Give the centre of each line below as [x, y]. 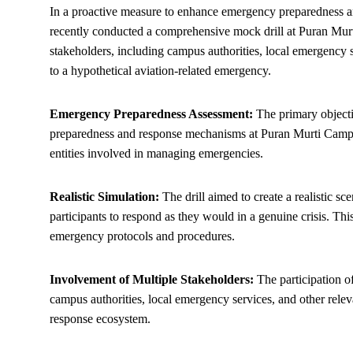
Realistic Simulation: [104, 197]
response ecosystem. [100, 319]
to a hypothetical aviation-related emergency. [160, 71]
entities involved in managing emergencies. [156, 153]
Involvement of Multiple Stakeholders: [152, 279]
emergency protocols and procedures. [142, 236]
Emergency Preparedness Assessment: [151, 114]
